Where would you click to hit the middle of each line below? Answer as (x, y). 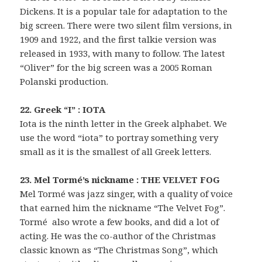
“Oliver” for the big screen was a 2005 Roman (116, 67)
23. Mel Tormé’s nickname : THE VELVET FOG (120, 179)
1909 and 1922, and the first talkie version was (118, 39)
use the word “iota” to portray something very (119, 137)
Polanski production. (64, 81)
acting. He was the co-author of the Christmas (118, 235)
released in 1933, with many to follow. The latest (123, 53)
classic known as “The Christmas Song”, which (119, 249)
